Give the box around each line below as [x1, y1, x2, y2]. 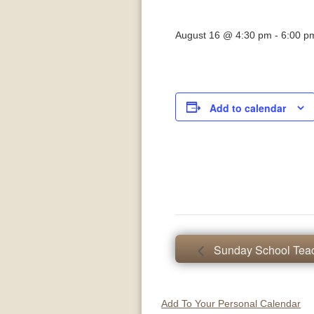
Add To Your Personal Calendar [161, 298, 301, 309]
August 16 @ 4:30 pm [175, 29, 273, 41]
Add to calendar [210, 101, 287, 116]
